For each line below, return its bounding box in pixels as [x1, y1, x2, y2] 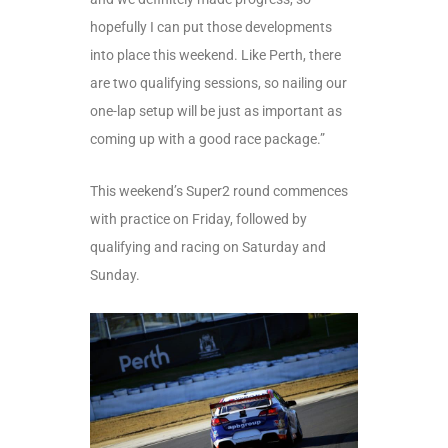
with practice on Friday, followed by [90, 211, 307, 228]
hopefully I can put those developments [90, 19, 332, 36]
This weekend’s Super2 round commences [90, 183, 348, 200]
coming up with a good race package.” [90, 131, 325, 148]
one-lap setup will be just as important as [90, 103, 342, 120]
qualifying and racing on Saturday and [90, 239, 326, 256]
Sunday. [90, 267, 140, 284]
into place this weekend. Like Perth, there [90, 47, 341, 64]
